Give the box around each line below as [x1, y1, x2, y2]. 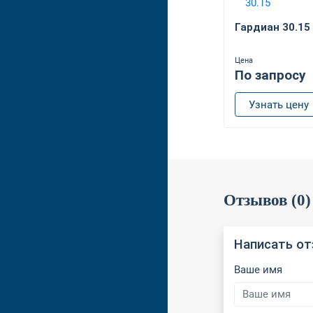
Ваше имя [234, 263, 282, 276]
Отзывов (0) [224, 191, 311, 210]
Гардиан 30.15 [235, 20, 310, 34]
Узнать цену [248, 98, 309, 111]
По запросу [235, 68, 305, 84]
